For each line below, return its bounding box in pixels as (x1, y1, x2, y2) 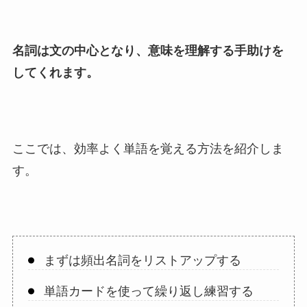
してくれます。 (12, 66, 99, 80)
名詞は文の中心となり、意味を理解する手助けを (12, 44, 284, 58)
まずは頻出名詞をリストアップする (43, 254, 241, 268)
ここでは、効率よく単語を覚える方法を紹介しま (12, 142, 284, 156)
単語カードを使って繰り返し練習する (43, 284, 254, 299)
